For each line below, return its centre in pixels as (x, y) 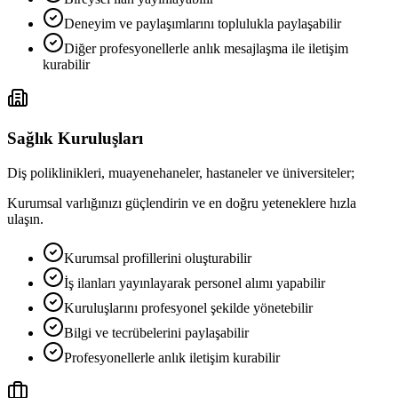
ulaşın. (25, 219)
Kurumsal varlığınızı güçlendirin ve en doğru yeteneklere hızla (182, 203)
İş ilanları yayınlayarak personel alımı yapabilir (195, 283)
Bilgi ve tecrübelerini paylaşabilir (156, 332)
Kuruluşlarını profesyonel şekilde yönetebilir (188, 307)
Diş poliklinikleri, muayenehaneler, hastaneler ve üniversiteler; (181, 172)
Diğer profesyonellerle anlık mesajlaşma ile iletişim (206, 49)
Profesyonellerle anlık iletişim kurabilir (172, 357)
